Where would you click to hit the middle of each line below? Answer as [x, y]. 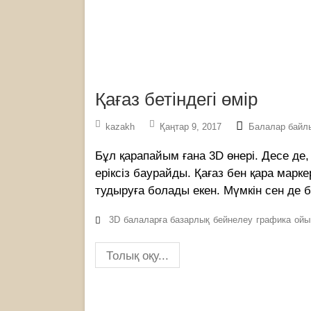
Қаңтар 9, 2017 [191, 127]
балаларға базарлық [167, 220]
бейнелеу [233, 220]
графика [274, 220]
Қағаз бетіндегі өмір [176, 100]
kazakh [120, 127]
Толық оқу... [137, 256]
